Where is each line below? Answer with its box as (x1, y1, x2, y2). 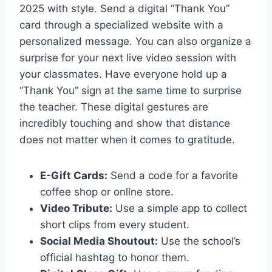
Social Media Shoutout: (40, 234, 158, 247)
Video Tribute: (40, 202, 112, 214)
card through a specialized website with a (19, 18, 223, 31)
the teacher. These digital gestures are (19, 100, 208, 113)
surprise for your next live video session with (19, 51, 236, 64)
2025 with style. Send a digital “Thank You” (19, 2, 229, 15)
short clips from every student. (40, 218, 189, 231)
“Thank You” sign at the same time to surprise (19, 84, 242, 97)
